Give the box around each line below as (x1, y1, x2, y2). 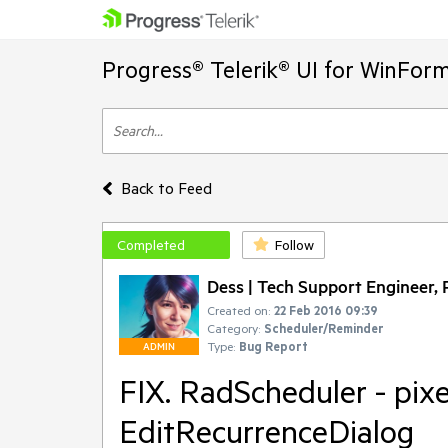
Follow (275, 236, 314, 254)
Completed (117, 236, 185, 254)
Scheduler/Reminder (264, 320, 384, 336)
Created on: (207, 302, 270, 318)
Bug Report (239, 338, 308, 354)
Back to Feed (120, 178, 212, 198)
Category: (207, 320, 260, 336)
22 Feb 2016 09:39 (274, 302, 378, 318)
